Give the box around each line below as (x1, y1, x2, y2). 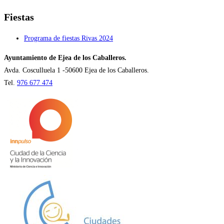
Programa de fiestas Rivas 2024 (24, 34, 113, 42)
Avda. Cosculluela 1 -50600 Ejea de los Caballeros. (4, 66, 149, 74)
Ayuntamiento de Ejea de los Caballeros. (4, 54, 126, 62)
